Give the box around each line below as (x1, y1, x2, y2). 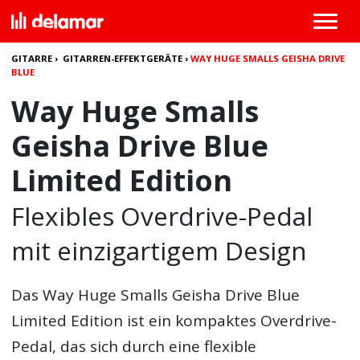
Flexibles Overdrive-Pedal (11, 198, 313, 233)
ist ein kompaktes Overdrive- (123, 310, 337, 331)
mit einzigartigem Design (11, 233, 308, 268)
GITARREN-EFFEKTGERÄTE (63, 52, 183, 64)
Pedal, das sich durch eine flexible (11, 336, 257, 357)
